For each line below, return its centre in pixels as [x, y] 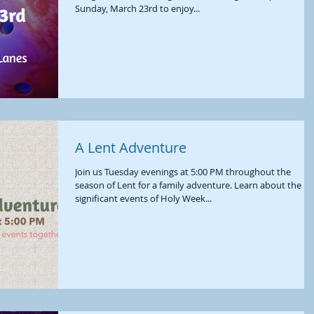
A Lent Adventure [131, 148]
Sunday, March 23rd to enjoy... [137, 8]
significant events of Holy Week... [143, 199]
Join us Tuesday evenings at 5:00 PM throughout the [183, 172]
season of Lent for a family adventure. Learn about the [188, 185]
